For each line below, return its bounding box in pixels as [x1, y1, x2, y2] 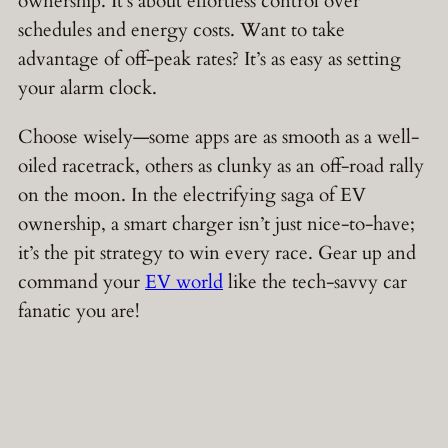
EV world [145, 268, 223, 295]
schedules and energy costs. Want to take [18, 17, 345, 44]
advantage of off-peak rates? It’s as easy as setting [18, 46, 401, 73]
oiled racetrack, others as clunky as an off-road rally [18, 152, 424, 179]
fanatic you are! [18, 297, 140, 324]
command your [18, 268, 145, 295]
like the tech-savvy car [223, 268, 407, 295]
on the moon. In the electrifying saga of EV [18, 181, 366, 208]
